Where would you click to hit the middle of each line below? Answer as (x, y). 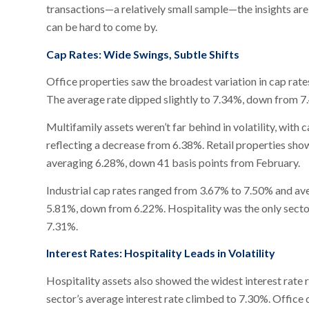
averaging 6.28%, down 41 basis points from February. (173, 163)
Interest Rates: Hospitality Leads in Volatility (161, 253)
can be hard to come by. (102, 27)
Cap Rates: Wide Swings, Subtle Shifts (143, 54)
